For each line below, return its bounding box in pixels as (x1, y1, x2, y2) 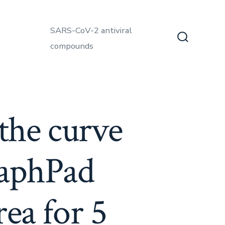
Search (182, 42, 210, 56)
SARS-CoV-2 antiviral (50, 24, 132, 36)
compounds (50, 40, 93, 52)
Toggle (182, 52, 210, 66)
